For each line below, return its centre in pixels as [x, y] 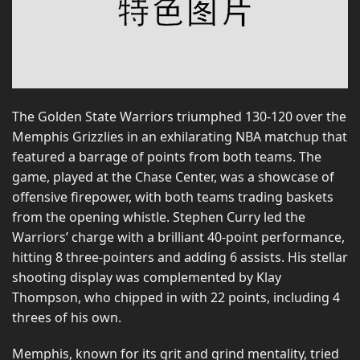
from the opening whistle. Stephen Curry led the [159, 217]
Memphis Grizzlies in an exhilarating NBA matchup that [180, 136]
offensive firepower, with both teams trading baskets [173, 196]
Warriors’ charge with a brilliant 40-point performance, [178, 237]
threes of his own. [67, 317]
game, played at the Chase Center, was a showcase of [173, 176]
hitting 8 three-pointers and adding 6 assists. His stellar [180, 257]
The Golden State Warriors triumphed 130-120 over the [179, 116]
